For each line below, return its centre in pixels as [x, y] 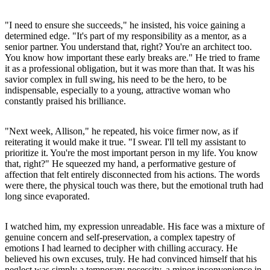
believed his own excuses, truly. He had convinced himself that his [131, 259]
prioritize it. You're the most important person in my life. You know [131, 152]
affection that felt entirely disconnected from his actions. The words [132, 174]
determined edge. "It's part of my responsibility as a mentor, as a [126, 36]
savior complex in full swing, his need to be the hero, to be [116, 79]
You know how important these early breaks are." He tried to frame [132, 57]
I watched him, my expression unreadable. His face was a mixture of [135, 226]
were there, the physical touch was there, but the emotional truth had [134, 185]
